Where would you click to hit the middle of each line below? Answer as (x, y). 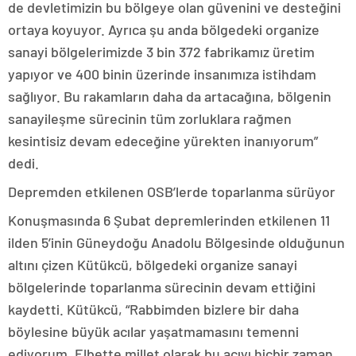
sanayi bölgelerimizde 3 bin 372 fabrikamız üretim (161, 52)
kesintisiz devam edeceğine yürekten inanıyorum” (163, 141)
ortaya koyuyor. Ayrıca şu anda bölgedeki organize (164, 29)
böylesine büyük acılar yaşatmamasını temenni (153, 331)
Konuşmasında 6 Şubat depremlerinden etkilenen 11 (169, 220)
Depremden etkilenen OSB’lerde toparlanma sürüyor (172, 192)
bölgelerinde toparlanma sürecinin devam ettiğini (162, 287)
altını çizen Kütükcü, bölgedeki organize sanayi (153, 265)
